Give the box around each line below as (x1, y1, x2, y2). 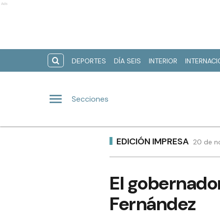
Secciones (72, 93, 109, 104)
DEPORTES (72, 56, 106, 65)
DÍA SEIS (114, 56, 141, 65)
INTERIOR (149, 56, 177, 65)
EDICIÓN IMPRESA (116, 135, 189, 147)
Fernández (110, 192, 196, 216)
